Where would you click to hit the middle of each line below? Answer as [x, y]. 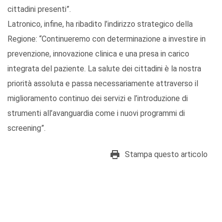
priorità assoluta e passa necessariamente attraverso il [103, 84]
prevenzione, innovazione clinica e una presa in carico [98, 54]
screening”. [27, 128]
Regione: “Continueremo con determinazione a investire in [107, 39]
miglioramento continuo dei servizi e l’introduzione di [98, 99]
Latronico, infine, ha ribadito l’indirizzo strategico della [100, 24]
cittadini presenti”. [39, 9]
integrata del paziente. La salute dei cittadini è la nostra [104, 69]
